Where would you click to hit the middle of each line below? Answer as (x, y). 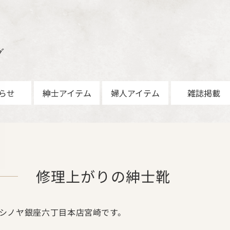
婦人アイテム (135, 93)
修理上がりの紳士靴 (103, 176)
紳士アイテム (67, 93)
